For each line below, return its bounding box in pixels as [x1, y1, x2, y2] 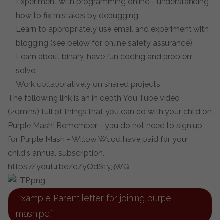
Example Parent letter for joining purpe [16, 193, 171, 203]
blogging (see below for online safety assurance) [16, 38, 192, 48]
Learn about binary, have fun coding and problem [16, 52, 194, 61]
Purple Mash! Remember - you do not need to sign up [8, 121, 202, 130]
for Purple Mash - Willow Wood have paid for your [8, 135, 189, 144]
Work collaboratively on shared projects [16, 80, 160, 89]
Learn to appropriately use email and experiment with [16, 25, 209, 34]
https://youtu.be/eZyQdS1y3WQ [8, 162, 130, 171]
